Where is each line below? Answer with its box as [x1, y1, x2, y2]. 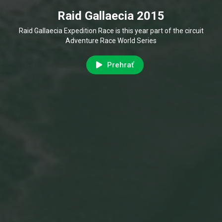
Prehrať [107, 60, 134, 69]
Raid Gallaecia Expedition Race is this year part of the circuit [18, 27, 204, 35]
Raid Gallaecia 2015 [57, 9, 165, 23]
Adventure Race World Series [65, 37, 157, 45]
